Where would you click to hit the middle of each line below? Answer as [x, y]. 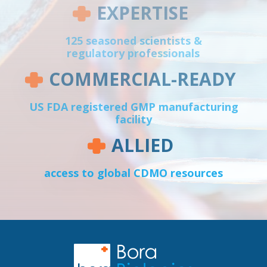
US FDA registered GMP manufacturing [133, 106]
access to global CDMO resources [133, 173]
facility [133, 119]
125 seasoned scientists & [133, 40]
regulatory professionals [133, 53]
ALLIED [142, 145]
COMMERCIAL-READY [142, 79]
